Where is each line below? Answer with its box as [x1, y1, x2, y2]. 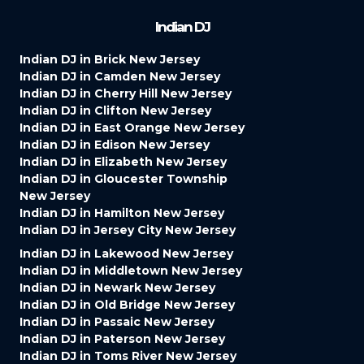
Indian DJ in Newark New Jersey [19, 279, 215, 295]
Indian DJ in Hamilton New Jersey [19, 205, 224, 220]
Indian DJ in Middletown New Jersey [19, 262, 242, 278]
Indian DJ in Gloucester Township [19, 171, 227, 186]
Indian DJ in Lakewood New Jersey [19, 245, 233, 261]
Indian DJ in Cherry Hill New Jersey [19, 85, 232, 101]
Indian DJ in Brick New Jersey [19, 51, 200, 67]
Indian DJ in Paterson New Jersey [19, 331, 225, 346]
